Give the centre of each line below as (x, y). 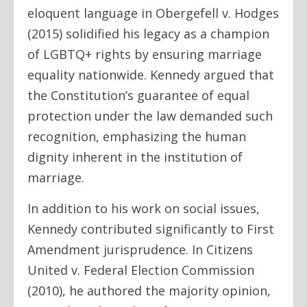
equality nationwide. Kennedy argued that (151, 74)
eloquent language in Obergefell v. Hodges (153, 13)
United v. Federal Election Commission (141, 270)
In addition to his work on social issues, (144, 208)
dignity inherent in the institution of (135, 157)
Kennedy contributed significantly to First (151, 229)
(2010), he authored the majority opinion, (149, 290)
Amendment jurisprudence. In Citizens (140, 249)
